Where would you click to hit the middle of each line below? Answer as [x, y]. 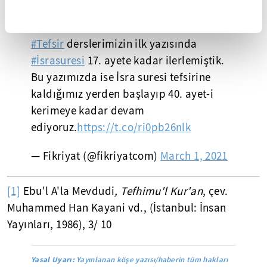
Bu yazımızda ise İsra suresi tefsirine [121, 77]
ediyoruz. [54, 128]
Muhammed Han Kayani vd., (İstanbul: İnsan [117, 208]
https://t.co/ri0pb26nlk [134, 128]
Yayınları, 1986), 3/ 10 [60, 224]
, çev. [215, 191]
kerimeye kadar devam [88, 111]
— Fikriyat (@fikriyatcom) [96, 156]
